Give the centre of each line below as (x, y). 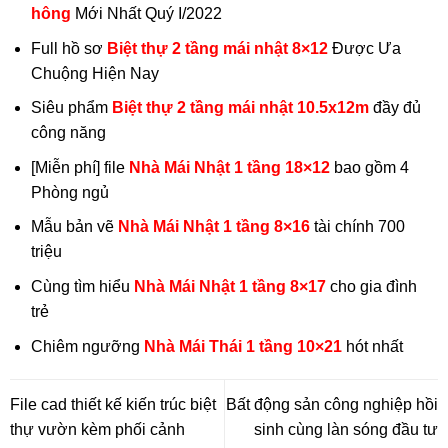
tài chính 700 (357, 227)
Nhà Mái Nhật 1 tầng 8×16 (213, 227)
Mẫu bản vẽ (74, 227)
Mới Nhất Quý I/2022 (146, 14)
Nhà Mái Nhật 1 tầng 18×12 (229, 167)
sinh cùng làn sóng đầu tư (346, 429)
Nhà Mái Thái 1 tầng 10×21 (242, 346)
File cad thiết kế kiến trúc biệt (112, 404)
